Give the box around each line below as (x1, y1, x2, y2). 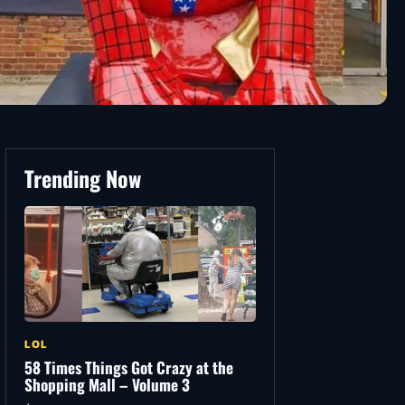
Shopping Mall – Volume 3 (24, 372, 190, 397)
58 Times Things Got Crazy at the (24, 355, 233, 380)
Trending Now (24, 162, 141, 195)
